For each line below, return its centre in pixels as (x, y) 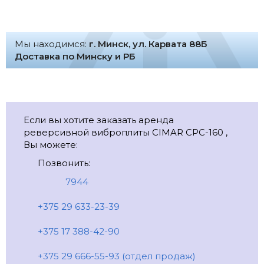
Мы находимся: (52, 44)
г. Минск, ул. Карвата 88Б (148, 44)
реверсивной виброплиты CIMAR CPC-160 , (126, 133)
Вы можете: (51, 145)
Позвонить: (62, 163)
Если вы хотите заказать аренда (99, 120)
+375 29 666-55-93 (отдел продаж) (115, 256)
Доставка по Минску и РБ (75, 57)
